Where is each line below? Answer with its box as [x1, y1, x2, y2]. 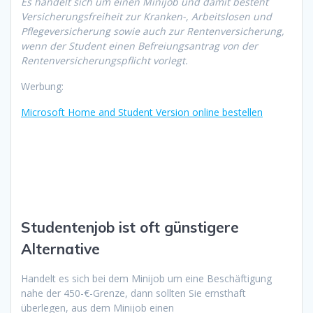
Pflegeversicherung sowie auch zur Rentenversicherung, [21, 24, 284, 38]
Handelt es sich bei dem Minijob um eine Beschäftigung [21, 271, 272, 285]
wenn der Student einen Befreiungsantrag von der [21, 38, 258, 52]
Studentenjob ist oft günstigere [21, 217, 239, 236]
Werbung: [21, 79, 64, 93]
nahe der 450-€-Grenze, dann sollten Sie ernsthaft [21, 286, 246, 300]
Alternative [21, 239, 100, 258]
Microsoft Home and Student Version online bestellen [21, 105, 263, 119]
